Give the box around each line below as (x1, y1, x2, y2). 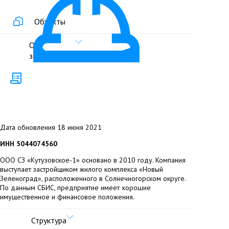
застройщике (29, 51, 75, 61)
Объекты (34, 16, 65, 27)
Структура (31, 215, 66, 226)
